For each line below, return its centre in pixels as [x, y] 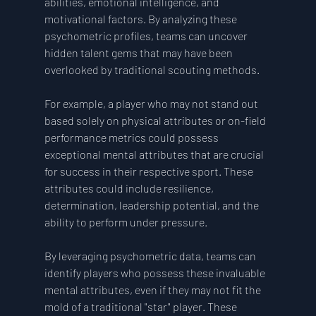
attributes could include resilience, [130, 188]
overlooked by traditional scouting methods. [152, 70]
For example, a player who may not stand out [152, 104]
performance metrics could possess [132, 138]
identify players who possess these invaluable [156, 273]
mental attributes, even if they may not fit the [153, 290]
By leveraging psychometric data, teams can [151, 256]
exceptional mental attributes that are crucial [155, 154]
